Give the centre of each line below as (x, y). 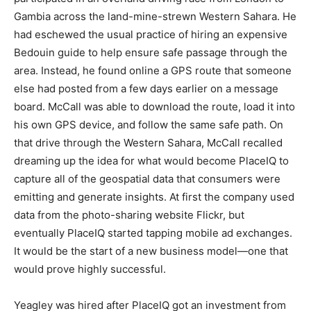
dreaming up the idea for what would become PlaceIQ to (151, 161)
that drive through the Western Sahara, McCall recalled (148, 143)
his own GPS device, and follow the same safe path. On (149, 125)
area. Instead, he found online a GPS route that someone (153, 71)
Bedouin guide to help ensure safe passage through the (151, 53)
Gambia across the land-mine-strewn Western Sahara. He (155, 17)
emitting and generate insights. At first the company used (154, 197)
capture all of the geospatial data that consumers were (147, 179)
